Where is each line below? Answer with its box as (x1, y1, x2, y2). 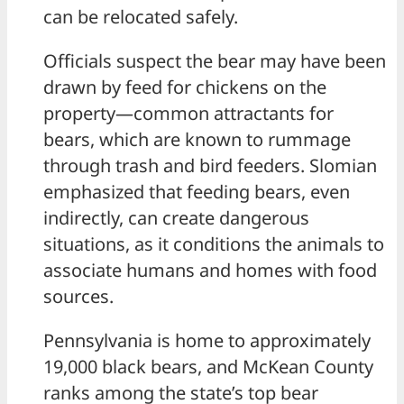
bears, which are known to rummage (43, 127, 351, 152)
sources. (43, 284, 114, 309)
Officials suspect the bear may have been (43, 49, 386, 74)
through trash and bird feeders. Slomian (43, 153, 377, 179)
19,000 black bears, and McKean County (43, 354, 373, 380)
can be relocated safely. (43, 5, 238, 30)
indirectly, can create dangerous (43, 206, 309, 231)
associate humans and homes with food (43, 258, 377, 283)
